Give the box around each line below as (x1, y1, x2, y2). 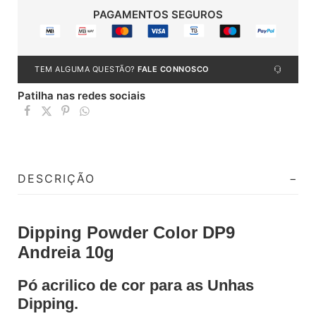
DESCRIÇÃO (18, 171, 95, 186)
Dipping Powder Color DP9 (18, 222, 235, 242)
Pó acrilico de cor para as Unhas (18, 276, 254, 294)
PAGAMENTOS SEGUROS (93, 8, 223, 22)
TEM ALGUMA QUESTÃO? (35, 64, 138, 75)
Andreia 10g (18, 242, 114, 262)
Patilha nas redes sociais (18, 89, 145, 103)
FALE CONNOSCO (138, 64, 209, 75)
